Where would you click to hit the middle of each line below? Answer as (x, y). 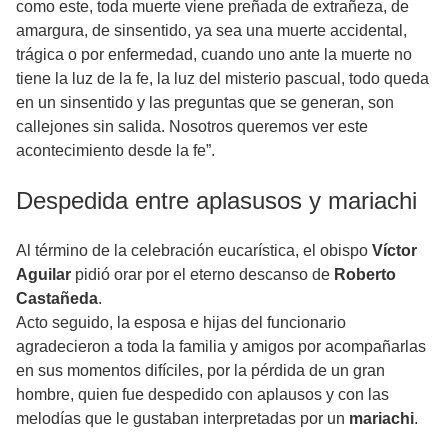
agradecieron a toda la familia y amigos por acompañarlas (221, 347)
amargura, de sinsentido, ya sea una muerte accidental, (211, 31)
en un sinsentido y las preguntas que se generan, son (205, 103)
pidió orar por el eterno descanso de (202, 275)
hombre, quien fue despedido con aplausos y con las (202, 395)
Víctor (394, 251)
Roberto (365, 275)
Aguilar (43, 275)
